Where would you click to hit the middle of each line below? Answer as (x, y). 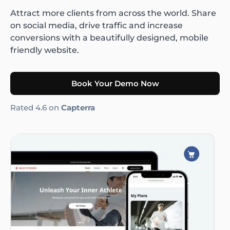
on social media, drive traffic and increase (97, 25)
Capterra (78, 107)
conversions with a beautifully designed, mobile (109, 37)
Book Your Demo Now (115, 83)
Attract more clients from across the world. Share (113, 13)
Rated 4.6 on (36, 107)
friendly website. (45, 50)
